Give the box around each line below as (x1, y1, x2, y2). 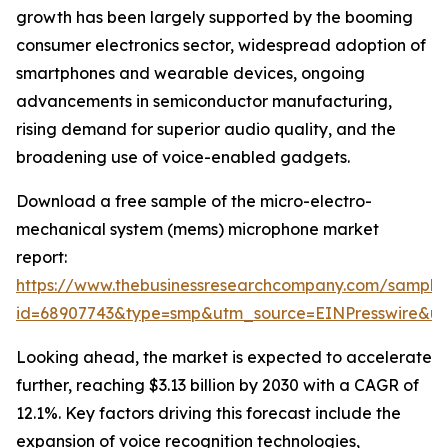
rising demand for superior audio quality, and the (16, 119, 396, 140)
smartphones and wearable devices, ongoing (16, 63, 365, 84)
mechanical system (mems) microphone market (16, 219, 379, 240)
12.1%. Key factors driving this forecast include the (16, 403, 401, 424)
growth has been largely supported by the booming (16, 7, 413, 28)
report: (16, 247, 67, 268)
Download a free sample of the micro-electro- (16, 191, 372, 212)
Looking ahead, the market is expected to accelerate (16, 347, 432, 368)
